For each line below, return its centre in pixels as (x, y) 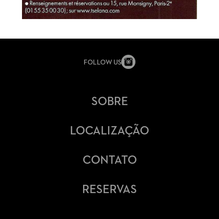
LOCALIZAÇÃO (109, 131)
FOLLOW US (102, 62)
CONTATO (109, 160)
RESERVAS (109, 189)
